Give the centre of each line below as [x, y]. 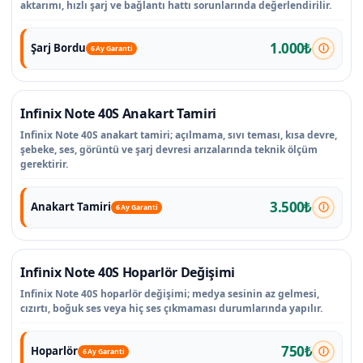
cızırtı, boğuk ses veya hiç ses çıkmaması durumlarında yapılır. [171, 308]
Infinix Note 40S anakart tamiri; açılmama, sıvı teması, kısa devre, [179, 135]
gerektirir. [44, 164]
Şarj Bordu [58, 48]
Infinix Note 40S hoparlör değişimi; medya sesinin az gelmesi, [170, 293]
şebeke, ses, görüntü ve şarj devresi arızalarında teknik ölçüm [169, 149]
